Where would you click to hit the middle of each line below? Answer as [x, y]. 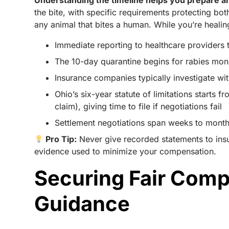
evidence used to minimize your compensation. [125, 151]
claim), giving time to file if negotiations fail [139, 106]
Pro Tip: [60, 139]
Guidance [82, 204]
